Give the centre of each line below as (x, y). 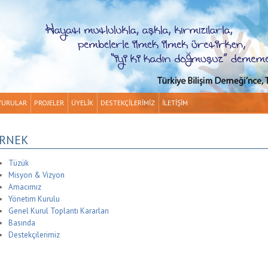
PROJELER (49, 103)
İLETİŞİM (175, 103)
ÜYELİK (82, 103)
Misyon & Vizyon (36, 175)
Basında (22, 223)
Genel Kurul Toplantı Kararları (58, 211)
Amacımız (25, 187)
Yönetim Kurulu (34, 199)
